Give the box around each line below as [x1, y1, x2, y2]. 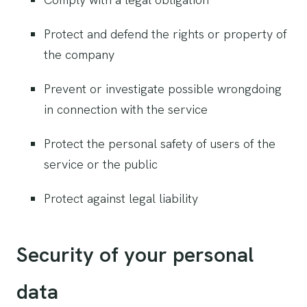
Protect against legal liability [44, 191, 198, 206]
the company [44, 47, 114, 62]
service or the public [44, 156, 158, 172]
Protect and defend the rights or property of [44, 26, 287, 42]
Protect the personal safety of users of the [44, 136, 275, 151]
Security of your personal [16, 241, 254, 268]
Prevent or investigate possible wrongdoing [44, 81, 282, 97]
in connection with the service [44, 101, 208, 117]
